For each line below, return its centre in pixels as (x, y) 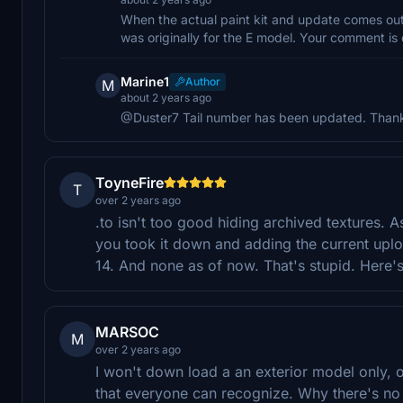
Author (203, 81)
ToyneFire (130, 182)
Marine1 (145, 81)
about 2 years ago (166, 97)
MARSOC (127, 331)
